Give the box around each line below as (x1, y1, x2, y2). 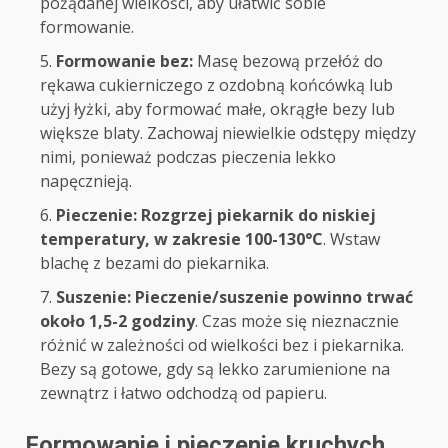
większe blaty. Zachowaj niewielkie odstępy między (40, 122, 416, 145)
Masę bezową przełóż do (193, 50, 383, 73)
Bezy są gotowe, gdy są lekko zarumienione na (40, 358, 390, 381)
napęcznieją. (40, 170, 132, 193)
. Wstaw (323, 228, 380, 251)
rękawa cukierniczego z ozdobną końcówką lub (40, 74, 393, 97)
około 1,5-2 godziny (40, 310, 195, 333)
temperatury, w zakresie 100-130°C (40, 228, 323, 251)
